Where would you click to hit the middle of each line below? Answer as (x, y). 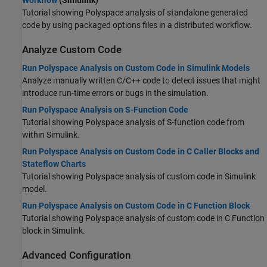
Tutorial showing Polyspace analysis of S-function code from (133, 122)
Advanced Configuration (76, 256)
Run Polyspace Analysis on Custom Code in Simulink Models (136, 68)
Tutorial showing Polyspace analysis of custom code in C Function (143, 218)
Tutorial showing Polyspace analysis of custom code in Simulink (139, 177)
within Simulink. (51, 135)
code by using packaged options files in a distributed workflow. (137, 25)
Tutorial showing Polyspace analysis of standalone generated (135, 13)
